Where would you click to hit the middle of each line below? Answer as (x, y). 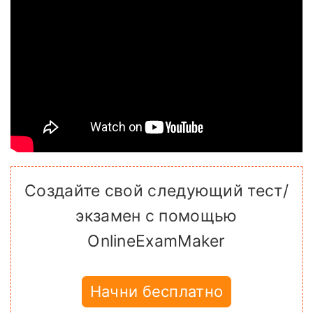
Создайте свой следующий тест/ (156, 191)
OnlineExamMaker (156, 241)
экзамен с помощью (156, 216)
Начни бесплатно (156, 292)
